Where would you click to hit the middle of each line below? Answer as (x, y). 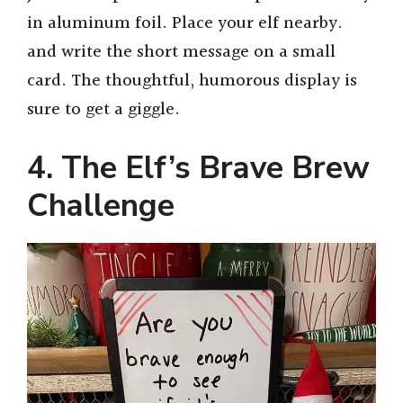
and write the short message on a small (181, 52)
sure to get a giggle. (103, 109)
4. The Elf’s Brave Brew (198, 168)
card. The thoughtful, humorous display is (192, 81)
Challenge (101, 206)
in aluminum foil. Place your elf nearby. (185, 23)
